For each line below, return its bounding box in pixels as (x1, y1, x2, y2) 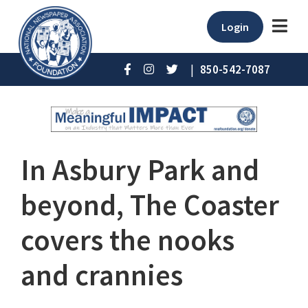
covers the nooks (21, 221, 234, 259)
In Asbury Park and (21, 151, 259, 189)
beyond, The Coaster (21, 186, 279, 224)
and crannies (21, 256, 183, 294)
